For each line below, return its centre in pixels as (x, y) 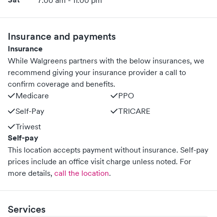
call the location (82, 173)
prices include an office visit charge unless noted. (93, 161)
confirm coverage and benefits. (62, 84)
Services (27, 209)
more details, (30, 173)
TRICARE (134, 111)
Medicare (32, 95)
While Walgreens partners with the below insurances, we (106, 61)
